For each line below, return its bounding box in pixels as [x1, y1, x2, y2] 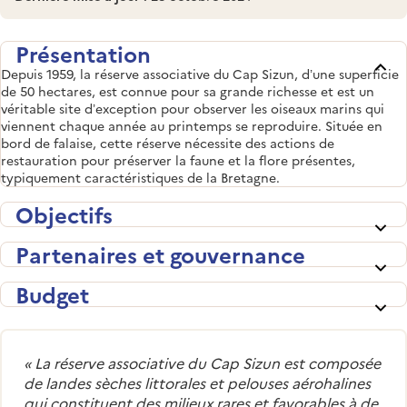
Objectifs [15, 198, 113, 229]
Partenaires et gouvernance [15, 238, 305, 269]
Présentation [15, 37, 151, 68]
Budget [15, 278, 89, 309]
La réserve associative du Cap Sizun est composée [35, 352, 381, 372]
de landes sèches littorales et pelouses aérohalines [24, 372, 371, 392]
